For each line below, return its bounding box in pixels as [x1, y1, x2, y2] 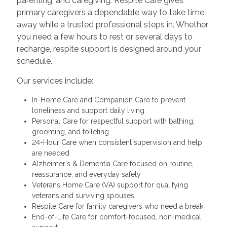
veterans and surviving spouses [31, 192, 138, 200]
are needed [31, 149, 73, 158]
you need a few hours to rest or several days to [16, 32, 193, 42]
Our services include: [16, 76, 93, 86]
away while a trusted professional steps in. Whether [16, 20, 208, 30]
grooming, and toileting [31, 128, 113, 136]
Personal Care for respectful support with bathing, [31, 117, 195, 126]
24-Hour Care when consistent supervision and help [31, 138, 202, 147]
